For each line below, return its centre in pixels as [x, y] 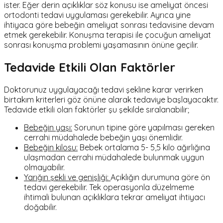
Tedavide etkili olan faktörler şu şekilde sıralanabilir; [97, 109]
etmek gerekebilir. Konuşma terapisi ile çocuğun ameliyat [108, 35]
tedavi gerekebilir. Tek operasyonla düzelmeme [109, 187]
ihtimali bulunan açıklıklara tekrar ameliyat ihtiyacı [114, 197]
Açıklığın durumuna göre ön [160, 177]
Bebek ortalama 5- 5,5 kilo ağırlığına [144, 147]
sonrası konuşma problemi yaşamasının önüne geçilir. [101, 45]
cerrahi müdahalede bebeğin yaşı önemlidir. [103, 137]
